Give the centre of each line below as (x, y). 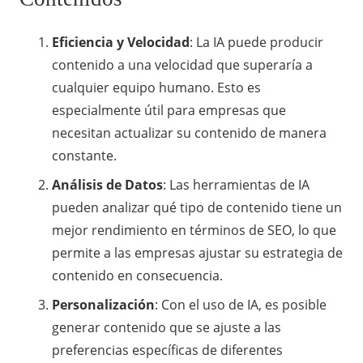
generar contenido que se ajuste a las (167, 327)
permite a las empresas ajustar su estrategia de (197, 252)
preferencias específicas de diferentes (167, 350)
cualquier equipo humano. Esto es (156, 87)
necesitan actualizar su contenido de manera (189, 132)
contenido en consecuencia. (137, 275)
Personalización (103, 304)
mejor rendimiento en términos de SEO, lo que (194, 230)
